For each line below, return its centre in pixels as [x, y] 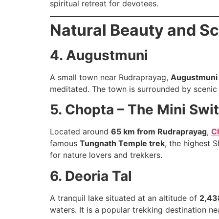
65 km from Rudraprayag [159, 132]
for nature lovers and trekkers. [106, 155]
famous [65, 143]
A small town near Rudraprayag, [110, 77]
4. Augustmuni [99, 55]
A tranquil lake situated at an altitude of [125, 198]
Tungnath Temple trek [122, 143]
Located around [80, 132]
